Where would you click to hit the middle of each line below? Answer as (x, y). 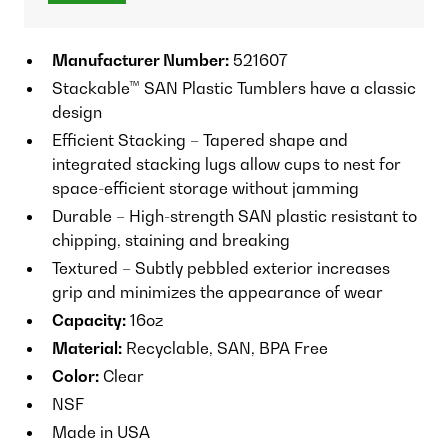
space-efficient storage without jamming (205, 187)
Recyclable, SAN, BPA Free (225, 347)
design (77, 111)
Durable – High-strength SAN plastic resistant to (234, 215)
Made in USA (101, 431)
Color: (75, 375)
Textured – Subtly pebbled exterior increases (221, 267)
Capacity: (89, 319)
